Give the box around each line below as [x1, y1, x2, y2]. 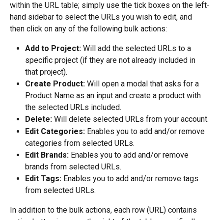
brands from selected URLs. [25, 162, 121, 171]
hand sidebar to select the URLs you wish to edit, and [10, 12, 194, 22]
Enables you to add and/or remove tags [61, 173, 200, 183]
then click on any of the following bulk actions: [10, 24, 167, 34]
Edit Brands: [25, 150, 69, 160]
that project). [25, 67, 67, 77]
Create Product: [25, 79, 85, 89]
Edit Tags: [25, 173, 61, 183]
